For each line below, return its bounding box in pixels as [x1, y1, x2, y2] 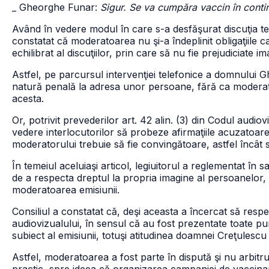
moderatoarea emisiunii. [12, 184, 119, 196]
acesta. [12, 92, 44, 104]
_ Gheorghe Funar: [12, 1, 100, 13]
